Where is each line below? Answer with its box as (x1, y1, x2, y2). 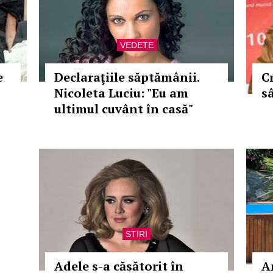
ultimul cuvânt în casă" (54, 101, 193, 117)
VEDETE (119, 40, 154, 50)
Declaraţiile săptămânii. (54, 69, 199, 85)
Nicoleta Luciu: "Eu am (54, 85, 188, 101)
